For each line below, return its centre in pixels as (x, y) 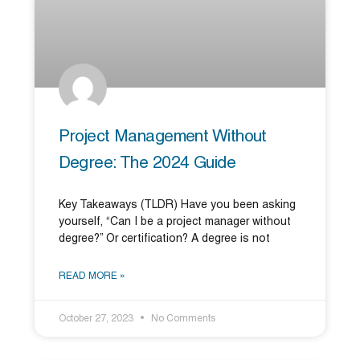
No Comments (182, 318)
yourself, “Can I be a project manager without (174, 222)
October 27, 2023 (97, 318)
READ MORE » (92, 276)
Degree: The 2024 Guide (147, 163)
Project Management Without (162, 137)
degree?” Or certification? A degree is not (164, 239)
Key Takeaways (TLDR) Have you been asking (177, 205)
